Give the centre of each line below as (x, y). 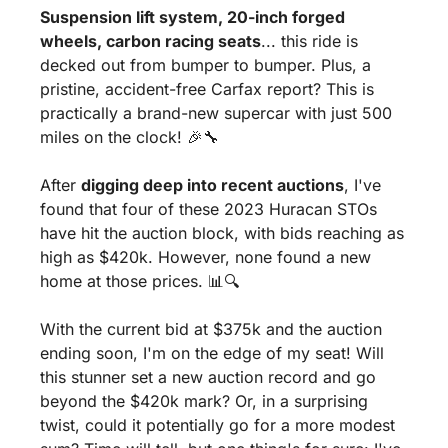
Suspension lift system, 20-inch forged (192, 17)
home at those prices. (124, 281)
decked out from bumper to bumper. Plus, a (205, 65)
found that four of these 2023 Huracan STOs (208, 209)
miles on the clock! (113, 137)
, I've (362, 185)
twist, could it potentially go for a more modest (217, 425)
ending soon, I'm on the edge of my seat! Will (212, 353)
